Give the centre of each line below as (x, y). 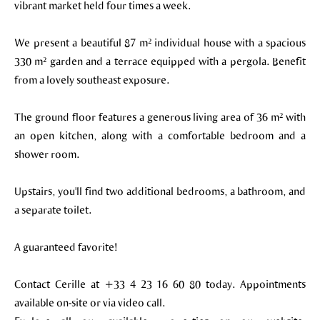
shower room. (47, 154)
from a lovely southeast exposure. (92, 79)
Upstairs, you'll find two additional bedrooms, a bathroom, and (160, 191)
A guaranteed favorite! (66, 246)
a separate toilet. (53, 209)
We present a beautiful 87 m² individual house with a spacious (160, 42)
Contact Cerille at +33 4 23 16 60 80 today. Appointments (160, 284)
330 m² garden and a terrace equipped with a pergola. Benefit (160, 61)
